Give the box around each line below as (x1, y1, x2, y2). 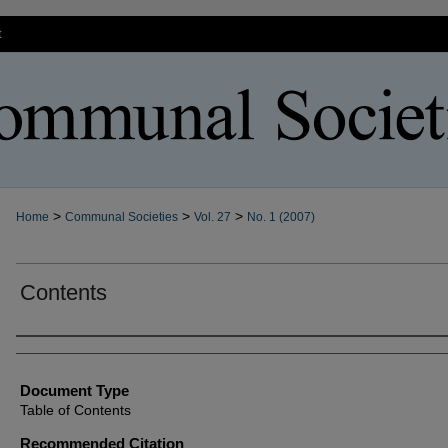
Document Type (20, 382, 129, 399)
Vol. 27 (194, 210, 231, 224)
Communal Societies (65, 210, 178, 224)
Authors (16, 343, 66, 359)
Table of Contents (20, 402, 131, 418)
